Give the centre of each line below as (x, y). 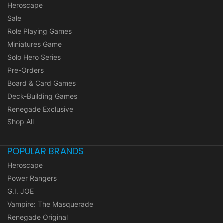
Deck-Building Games (42, 96)
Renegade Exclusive (40, 109)
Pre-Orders (26, 70)
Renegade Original (38, 217)
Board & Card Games (42, 83)
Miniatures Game (35, 44)
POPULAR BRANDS (46, 151)
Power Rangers (32, 178)
